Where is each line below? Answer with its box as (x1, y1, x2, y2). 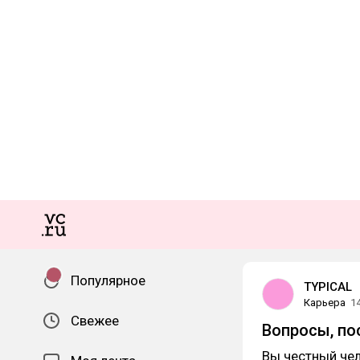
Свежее (71, 313, 119, 329)
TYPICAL (304, 280, 352, 294)
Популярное (71, 272, 145, 288)
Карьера (304, 297, 346, 309)
